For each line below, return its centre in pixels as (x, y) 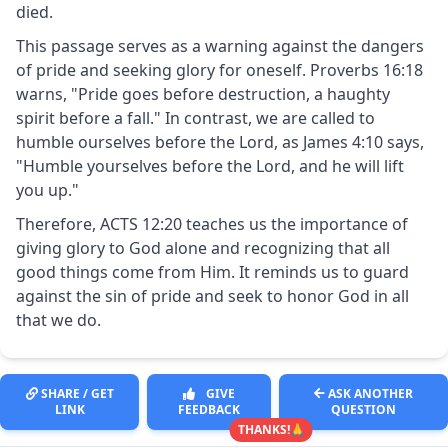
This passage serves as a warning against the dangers (220, 45)
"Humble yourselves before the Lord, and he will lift (210, 165)
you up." (47, 189)
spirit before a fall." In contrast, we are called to (195, 117)
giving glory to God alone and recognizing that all (203, 247)
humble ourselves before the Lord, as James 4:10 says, (220, 141)
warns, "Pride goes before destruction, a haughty (203, 93)
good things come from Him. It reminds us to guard (212, 271)
